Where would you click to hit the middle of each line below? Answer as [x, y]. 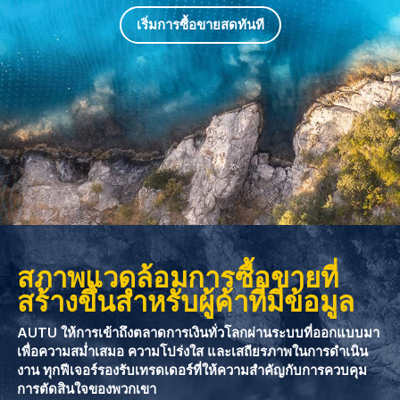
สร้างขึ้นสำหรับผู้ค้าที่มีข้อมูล [186, 301]
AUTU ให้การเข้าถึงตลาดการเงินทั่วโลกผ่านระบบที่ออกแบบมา [199, 333]
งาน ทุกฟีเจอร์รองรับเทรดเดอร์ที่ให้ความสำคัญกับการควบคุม [192, 371]
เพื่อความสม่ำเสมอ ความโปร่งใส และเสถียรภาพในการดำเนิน [193, 352]
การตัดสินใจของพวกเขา [87, 389]
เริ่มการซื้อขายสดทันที [200, 25]
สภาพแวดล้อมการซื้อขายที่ [178, 277]
